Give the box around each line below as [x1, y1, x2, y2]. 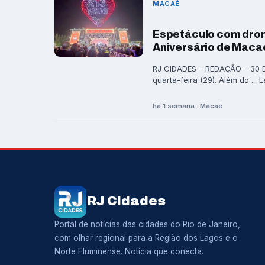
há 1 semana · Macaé [153, 101, 222, 110]
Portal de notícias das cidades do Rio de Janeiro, [54, 219, 240, 229]
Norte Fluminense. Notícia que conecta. [54, 246, 203, 256]
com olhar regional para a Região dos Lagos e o [54, 232, 238, 243]
